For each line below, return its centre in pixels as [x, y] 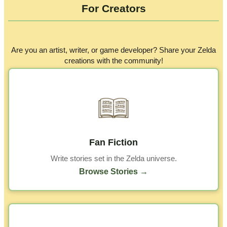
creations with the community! [113, 61]
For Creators [113, 8]
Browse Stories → [113, 171]
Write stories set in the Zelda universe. [113, 159]
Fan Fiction [113, 143]
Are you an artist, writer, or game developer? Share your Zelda [113, 50]
